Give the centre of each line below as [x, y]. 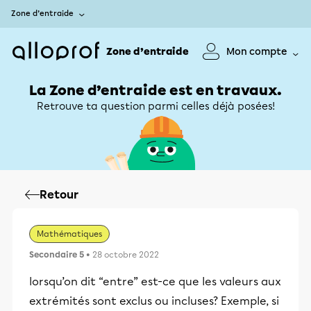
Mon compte [257, 51]
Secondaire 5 [57, 255]
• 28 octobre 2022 [121, 255]
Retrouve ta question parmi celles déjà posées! [155, 106]
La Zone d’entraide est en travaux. [155, 90]
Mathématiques [69, 234]
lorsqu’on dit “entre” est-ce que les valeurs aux [155, 281]
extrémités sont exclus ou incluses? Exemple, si [154, 301]
